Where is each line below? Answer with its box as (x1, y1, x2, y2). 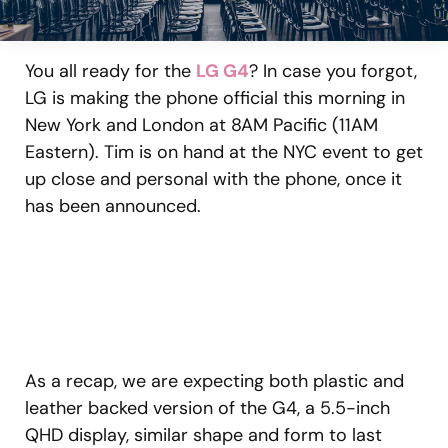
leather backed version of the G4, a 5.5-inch (25, 395, 390, 420)
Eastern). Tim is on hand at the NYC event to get (25, 139, 423, 164)
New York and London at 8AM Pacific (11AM (25, 112, 378, 137)
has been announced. (25, 193, 211, 218)
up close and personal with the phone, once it (25, 166, 402, 191)
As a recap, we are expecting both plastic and (25, 368, 404, 393)
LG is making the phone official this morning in (25, 85, 405, 110)
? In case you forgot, (249, 58, 417, 83)
